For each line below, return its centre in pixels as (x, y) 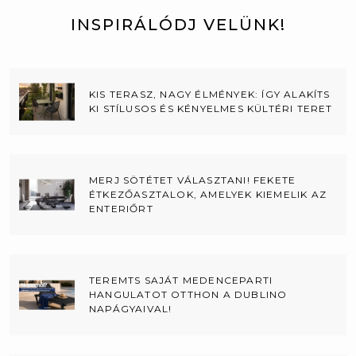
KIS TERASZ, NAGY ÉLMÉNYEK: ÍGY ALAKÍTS (210, 94)
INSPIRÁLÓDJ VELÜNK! (178, 24)
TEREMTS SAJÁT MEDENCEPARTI (181, 280)
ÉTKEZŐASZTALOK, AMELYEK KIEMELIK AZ (208, 194)
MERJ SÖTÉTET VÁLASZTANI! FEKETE (193, 180)
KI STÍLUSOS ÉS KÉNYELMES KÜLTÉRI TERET (211, 108)
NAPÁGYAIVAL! (131, 308)
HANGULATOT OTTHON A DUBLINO (188, 294)
